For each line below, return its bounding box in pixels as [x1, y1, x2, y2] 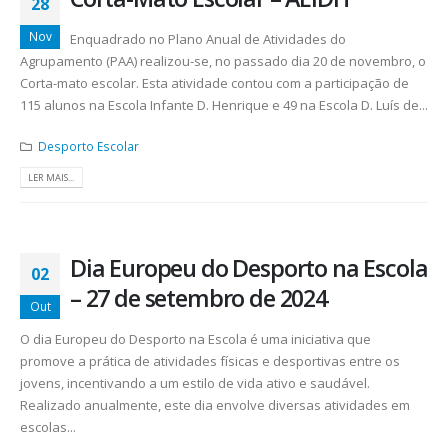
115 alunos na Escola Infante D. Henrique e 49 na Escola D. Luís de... [20, 96, 428, 115]
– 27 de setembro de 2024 [70, 282, 327, 315]
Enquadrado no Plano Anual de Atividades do [70, 30, 346, 49]
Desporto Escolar [37, 137, 139, 154]
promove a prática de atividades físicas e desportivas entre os [20, 352, 400, 371]
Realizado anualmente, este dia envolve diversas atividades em [20, 396, 410, 415]
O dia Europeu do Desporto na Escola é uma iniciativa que [20, 330, 371, 349]
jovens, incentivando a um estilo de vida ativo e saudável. [20, 374, 370, 393]
